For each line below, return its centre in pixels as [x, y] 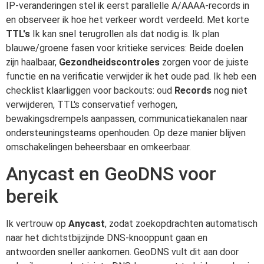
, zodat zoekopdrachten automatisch [181, 224]
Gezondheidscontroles [109, 62]
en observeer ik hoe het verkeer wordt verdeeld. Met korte [128, 19]
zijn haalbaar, [32, 62]
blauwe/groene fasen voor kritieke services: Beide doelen [125, 48]
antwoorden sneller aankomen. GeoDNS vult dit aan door [122, 252]
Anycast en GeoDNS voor [111, 174]
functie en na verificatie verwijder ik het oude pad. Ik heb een [131, 76]
